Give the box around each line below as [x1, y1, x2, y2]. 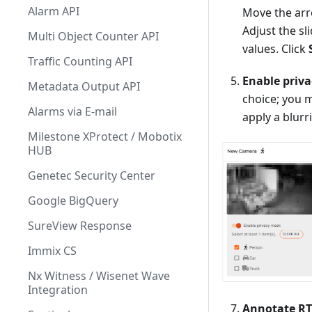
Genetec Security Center [28, 168, 155, 183]
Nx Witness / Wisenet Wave [28, 268, 170, 283]
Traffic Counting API [28, 54, 132, 69]
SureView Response [28, 218, 132, 233]
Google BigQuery [28, 193, 118, 208]
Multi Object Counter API [28, 29, 159, 44]
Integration [28, 282, 88, 297]
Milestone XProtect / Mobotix [28, 129, 182, 144]
